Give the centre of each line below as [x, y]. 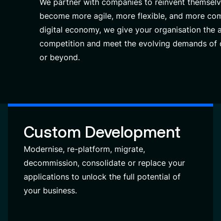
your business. [50, 190]
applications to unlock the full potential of [102, 177]
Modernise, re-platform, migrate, [84, 149]
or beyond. [60, 57]
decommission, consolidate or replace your [104, 163]
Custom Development [102, 132]
